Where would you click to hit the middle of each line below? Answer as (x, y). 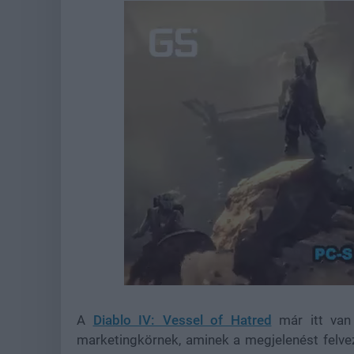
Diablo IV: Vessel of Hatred (182, 320)
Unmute (186, 277)
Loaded (271, 276)
